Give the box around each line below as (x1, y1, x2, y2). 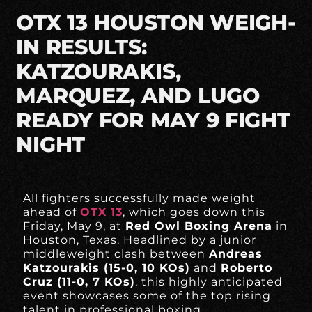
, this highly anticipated (135, 275, 283, 289)
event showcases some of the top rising (23, 289, 272, 303)
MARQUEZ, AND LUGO (16, 83, 260, 109)
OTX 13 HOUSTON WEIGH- (16, 10, 296, 36)
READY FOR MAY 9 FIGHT (16, 107, 290, 134)
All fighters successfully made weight (23, 192, 256, 205)
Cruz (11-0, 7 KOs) (23, 275, 136, 289)
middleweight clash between (23, 247, 210, 261)
